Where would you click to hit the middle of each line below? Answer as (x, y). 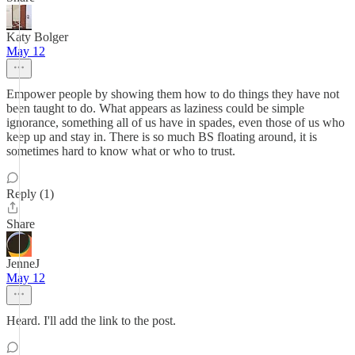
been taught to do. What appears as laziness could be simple (155, 108)
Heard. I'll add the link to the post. (91, 321)
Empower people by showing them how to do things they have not (173, 94)
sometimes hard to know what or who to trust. (121, 151)
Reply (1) (30, 194)
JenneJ (23, 263)
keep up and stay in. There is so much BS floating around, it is (162, 137)
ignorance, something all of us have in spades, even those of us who (176, 122)
